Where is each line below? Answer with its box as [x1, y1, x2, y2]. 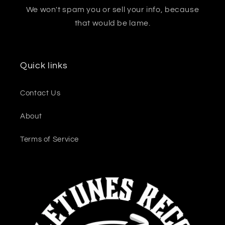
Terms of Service [20, 136, 79, 144]
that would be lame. [74, 19, 151, 27]
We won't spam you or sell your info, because [26, 5, 199, 14]
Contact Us [20, 89, 61, 97]
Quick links [20, 61, 68, 70]
